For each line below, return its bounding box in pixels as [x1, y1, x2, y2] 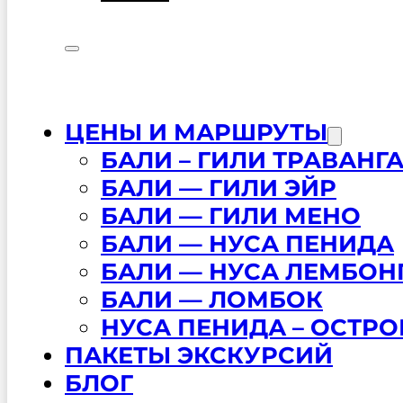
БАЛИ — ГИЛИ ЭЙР [101, 173, 336, 201]
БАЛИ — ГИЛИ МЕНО [101, 201, 361, 229]
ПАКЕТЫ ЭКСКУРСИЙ [65, 340, 333, 369]
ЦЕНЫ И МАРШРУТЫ [65, 117, 327, 146]
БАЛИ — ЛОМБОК [101, 284, 323, 313]
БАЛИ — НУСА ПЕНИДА [101, 228, 394, 257]
